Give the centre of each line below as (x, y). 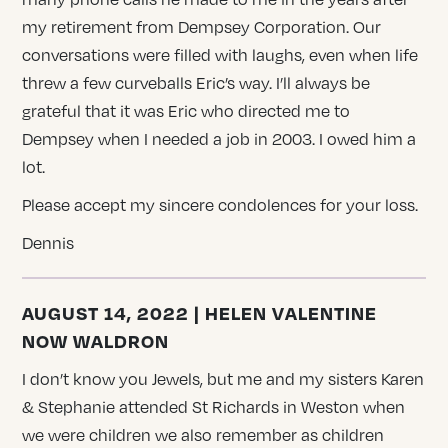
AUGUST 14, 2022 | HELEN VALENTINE (200, 312)
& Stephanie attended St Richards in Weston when (214, 406)
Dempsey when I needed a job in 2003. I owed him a (219, 138)
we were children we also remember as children (203, 434)
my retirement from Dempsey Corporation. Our (202, 26)
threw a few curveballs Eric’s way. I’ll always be (196, 82)
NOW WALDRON (96, 340)
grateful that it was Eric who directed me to (186, 110)
